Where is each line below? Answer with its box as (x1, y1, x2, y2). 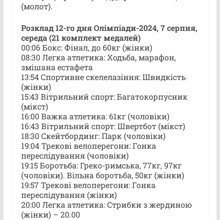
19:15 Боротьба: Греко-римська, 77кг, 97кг (21, 160, 182, 170)
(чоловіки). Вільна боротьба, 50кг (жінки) (21, 169, 184, 180)
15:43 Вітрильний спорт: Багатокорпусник (21, 91, 188, 102)
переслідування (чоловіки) (21, 150, 129, 161)
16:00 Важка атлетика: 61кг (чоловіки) (21, 110, 169, 121)
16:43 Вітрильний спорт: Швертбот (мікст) (21, 120, 185, 131)
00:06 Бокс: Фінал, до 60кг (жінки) (21, 42, 152, 53)
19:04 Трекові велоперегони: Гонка (21, 140, 156, 151)
